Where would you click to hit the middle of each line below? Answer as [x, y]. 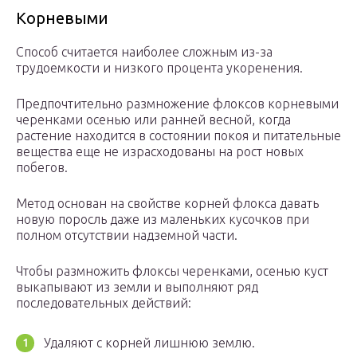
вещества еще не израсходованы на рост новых [160, 152]
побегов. [42, 168]
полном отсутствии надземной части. [127, 235]
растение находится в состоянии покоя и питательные [178, 136]
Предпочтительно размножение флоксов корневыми [177, 104]
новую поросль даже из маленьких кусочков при [163, 220]
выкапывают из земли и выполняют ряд [137, 287]
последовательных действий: [104, 303]
